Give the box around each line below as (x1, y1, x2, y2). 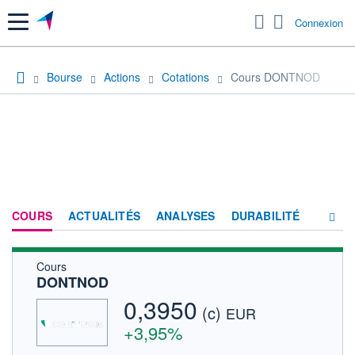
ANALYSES (156, 207, 216, 223)
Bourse (47, 68, 82, 85)
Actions (104, 68, 140, 85)
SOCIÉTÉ (181, 289, 231, 306)
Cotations (162, 68, 209, 85)
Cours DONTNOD (231, 68, 320, 85)
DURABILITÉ (231, 207, 300, 223)
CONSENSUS (181, 261, 251, 278)
